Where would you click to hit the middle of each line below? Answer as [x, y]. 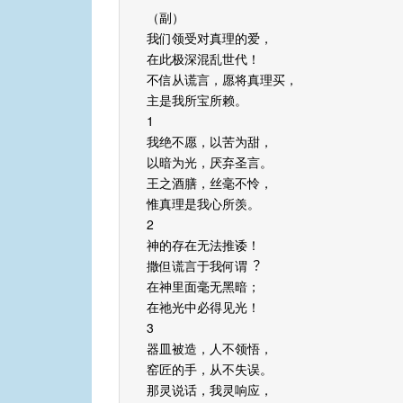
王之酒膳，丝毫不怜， [210, 183]
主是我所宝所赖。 [197, 100]
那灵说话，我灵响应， [210, 390]
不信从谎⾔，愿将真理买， [222, 80]
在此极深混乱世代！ [203, 59]
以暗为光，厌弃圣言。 [210, 162]
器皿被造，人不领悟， [210, 349]
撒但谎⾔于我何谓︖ [203, 266]
